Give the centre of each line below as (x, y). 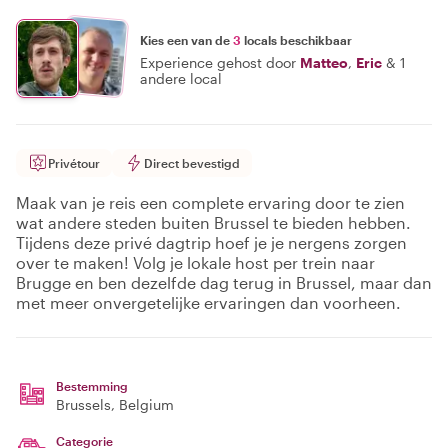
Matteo (324, 62)
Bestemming (92, 386)
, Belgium (142, 404)
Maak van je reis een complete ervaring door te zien (210, 202)
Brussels (83, 404)
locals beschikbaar (296, 39)
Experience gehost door (218, 62)
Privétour (74, 163)
